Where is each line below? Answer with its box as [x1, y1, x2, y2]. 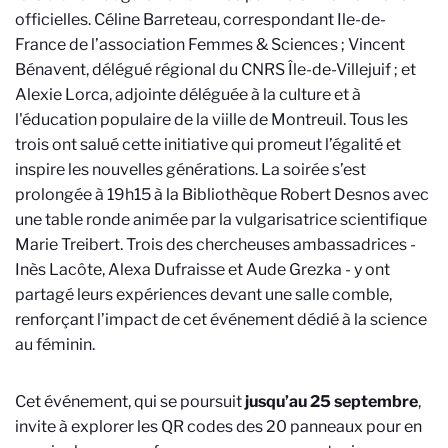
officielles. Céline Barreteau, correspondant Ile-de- [15, 10, 386, 29]
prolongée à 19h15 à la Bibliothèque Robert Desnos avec [15, 185, 429, 204]
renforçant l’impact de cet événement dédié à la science [15, 310, 427, 329]
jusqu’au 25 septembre [245, 392, 418, 411]
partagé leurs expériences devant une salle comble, [15, 285, 392, 304]
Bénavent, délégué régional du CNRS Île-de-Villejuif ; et [15, 60, 416, 79]
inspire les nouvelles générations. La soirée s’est [15, 160, 366, 179]
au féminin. [15, 335, 95, 354]
